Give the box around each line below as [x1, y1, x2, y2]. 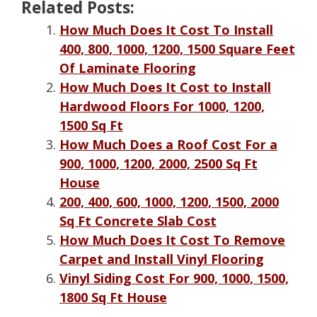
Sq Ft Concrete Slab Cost [59, 212, 217, 229]
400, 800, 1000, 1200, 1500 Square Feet [59, 40, 295, 57]
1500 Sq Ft [59, 116, 123, 134]
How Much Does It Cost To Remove [59, 231, 285, 248]
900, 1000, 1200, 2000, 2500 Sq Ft [59, 154, 258, 172]
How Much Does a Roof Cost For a [59, 135, 277, 153]
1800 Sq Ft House [59, 288, 167, 306]
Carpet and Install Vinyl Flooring [59, 250, 264, 267]
